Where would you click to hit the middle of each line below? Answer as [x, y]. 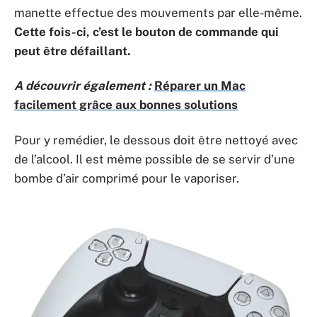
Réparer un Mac [200, 86]
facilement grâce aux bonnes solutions [126, 105]
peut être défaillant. [73, 51]
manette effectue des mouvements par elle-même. [158, 12]
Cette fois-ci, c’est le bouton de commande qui [146, 31]
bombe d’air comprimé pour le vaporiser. [127, 178]
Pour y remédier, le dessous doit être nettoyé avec [156, 140]
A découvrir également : [83, 86]
